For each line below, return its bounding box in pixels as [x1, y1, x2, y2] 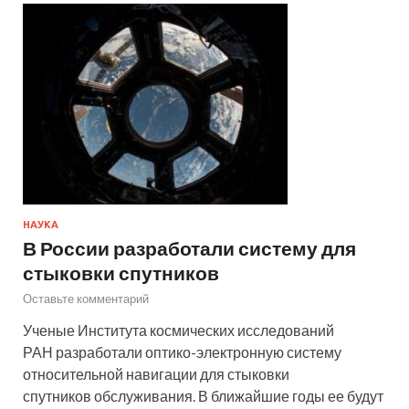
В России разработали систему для [23, 236, 356, 259]
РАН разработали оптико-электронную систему [23, 342, 341, 361]
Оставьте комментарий [23, 290, 149, 306]
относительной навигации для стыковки [23, 364, 289, 383]
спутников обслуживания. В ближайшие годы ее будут [23, 386, 383, 404]
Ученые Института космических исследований [23, 320, 334, 339]
